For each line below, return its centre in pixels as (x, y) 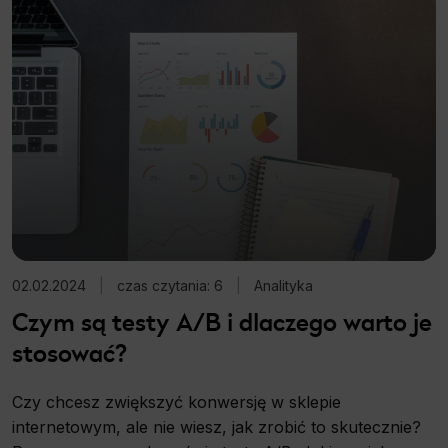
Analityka (283, 285)
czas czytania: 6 (170, 285)
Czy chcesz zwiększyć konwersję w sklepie (176, 401)
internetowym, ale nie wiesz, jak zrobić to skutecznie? (216, 426)
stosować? (69, 352)
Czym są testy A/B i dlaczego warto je (222, 321)
